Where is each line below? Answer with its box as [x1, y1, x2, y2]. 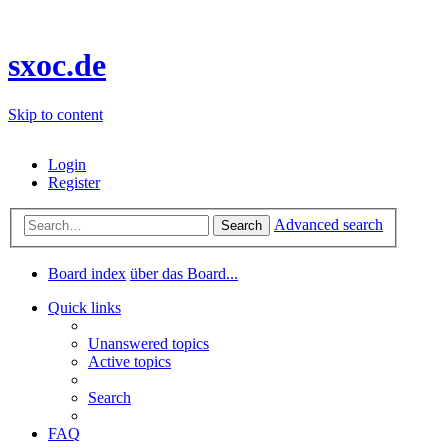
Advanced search [274, 216, 383, 234]
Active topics [88, 352, 171, 370]
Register [48, 173, 100, 191]
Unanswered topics [88, 334, 209, 352]
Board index [48, 264, 126, 282]
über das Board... [130, 264, 238, 282]
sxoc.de [8, 47, 106, 84]
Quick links [48, 298, 121, 316]
